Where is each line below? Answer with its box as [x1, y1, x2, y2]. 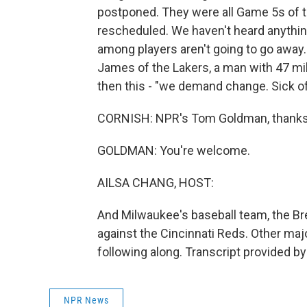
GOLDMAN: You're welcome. [97, 143, 250, 158]
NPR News [64, 295, 109, 306]
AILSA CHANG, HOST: [97, 175, 214, 190]
